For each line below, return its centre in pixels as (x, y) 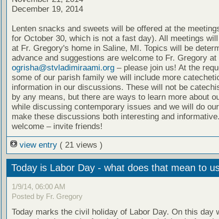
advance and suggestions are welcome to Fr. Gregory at (114, 58)
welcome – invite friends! (57, 126)
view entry (38, 145)
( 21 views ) (81, 145)
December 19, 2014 (47, 9)
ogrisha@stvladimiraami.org (63, 67)
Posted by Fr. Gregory (47, 196)
